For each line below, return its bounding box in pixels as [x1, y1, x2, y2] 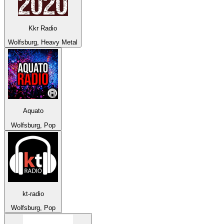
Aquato [22, 107, 43, 115]
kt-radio [22, 189, 44, 197]
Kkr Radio [28, 24, 57, 32]
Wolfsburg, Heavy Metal [8, 38, 77, 46]
